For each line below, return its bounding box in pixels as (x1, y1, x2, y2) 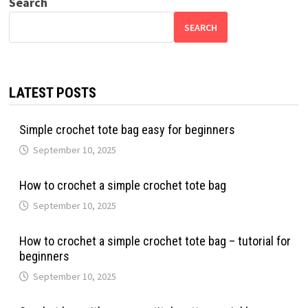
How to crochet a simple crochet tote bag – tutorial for (19, 234, 291, 249)
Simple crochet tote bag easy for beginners (19, 122, 235, 137)
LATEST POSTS (8, 85, 96, 102)
